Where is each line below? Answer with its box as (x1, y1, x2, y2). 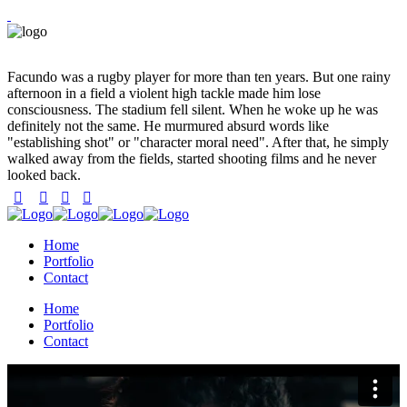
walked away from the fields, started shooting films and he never (7, 151, 376, 166)
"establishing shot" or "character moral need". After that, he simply (7, 134, 389, 150)
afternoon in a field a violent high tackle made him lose (7, 85, 321, 101)
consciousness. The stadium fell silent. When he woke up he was (7, 102, 378, 117)
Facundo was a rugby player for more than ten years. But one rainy (7, 69, 391, 84)
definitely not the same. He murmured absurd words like (7, 118, 329, 134)
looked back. (7, 167, 81, 183)
